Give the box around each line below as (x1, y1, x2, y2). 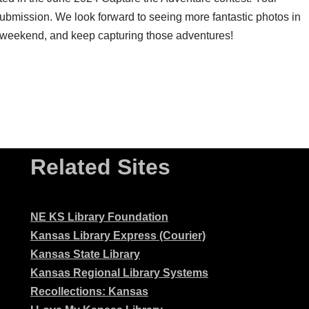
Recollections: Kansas (30, 286, 148, 298)
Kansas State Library (30, 248, 140, 261)
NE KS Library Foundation (30, 211, 168, 223)
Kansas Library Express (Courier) (30, 230, 206, 242)
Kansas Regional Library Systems (30, 267, 208, 279)
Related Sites (30, 154, 170, 180)
